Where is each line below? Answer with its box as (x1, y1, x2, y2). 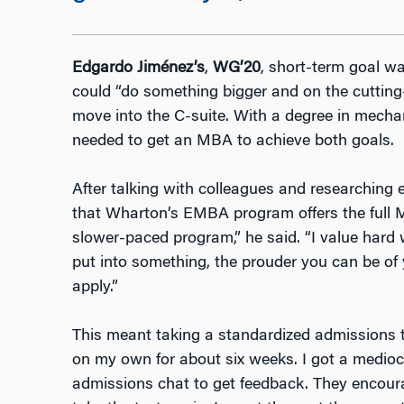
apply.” (71, 280, 118, 297)
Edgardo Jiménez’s (71, 60, 205, 78)
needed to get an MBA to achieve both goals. (71, 133, 394, 151)
